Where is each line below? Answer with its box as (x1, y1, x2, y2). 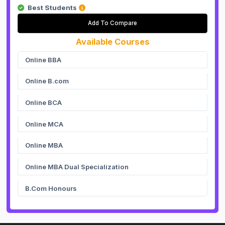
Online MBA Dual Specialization (25, 162, 129, 171)
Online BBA (25, 55, 62, 64)
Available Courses (75, 37, 150, 47)
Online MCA (25, 120, 64, 128)
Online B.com (25, 77, 69, 85)
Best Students (28, 3, 77, 12)
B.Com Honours (25, 184, 77, 192)
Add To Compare (88, 20, 137, 27)
